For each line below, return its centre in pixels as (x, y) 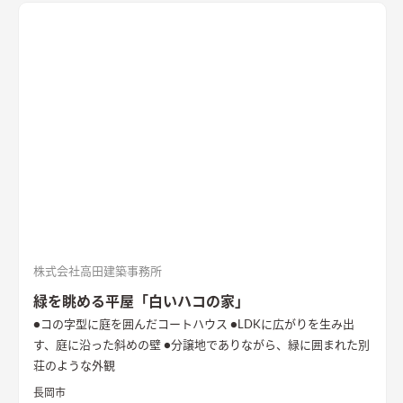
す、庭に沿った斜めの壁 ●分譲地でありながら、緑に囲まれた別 (99, 345)
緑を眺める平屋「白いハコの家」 (141, 302)
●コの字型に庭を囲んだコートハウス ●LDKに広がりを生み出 (132, 325)
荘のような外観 (74, 366)
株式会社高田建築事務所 (98, 272)
